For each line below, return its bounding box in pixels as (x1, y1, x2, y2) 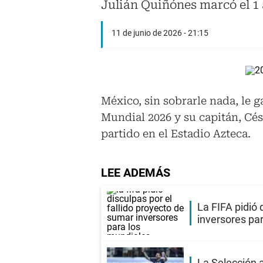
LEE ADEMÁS (101, 166, 170, 180)
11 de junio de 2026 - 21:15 (112, 28, 208, 38)
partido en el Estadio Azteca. (101, 127, 251, 140)
